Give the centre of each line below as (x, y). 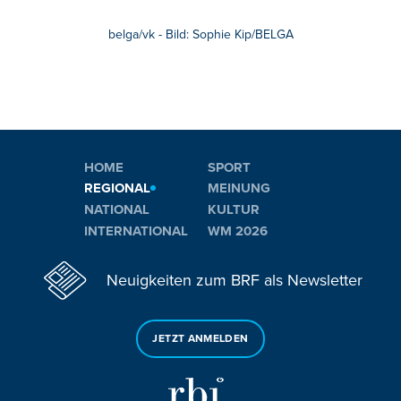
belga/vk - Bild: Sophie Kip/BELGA (200, 34)
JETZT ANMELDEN (200, 338)
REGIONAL (117, 188)
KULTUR (234, 209)
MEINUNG (239, 188)
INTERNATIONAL (136, 230)
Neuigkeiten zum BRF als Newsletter (235, 281)
